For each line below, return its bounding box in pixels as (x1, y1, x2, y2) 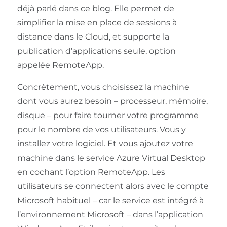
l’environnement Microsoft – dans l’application (17, 210, 203, 220)
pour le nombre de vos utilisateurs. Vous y (17, 125, 186, 135)
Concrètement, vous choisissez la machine (17, 82, 190, 92)
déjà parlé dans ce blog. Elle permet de (17, 4, 174, 14)
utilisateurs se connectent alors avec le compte (17, 181, 209, 192)
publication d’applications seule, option (17, 46, 176, 56)
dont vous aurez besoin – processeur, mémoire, (17, 96, 208, 106)
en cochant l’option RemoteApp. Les (17, 167, 165, 177)
